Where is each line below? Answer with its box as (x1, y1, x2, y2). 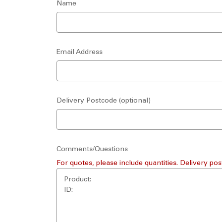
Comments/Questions (56, 145, 128, 154)
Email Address (56, 48, 103, 56)
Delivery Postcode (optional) (56, 96, 151, 105)
